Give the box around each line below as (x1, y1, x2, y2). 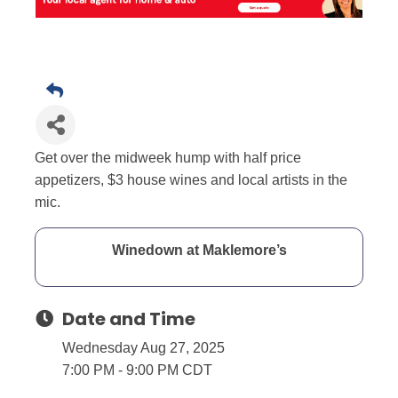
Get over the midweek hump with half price (35, 150, 301, 166)
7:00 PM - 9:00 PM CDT (62, 362, 212, 378)
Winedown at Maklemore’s (111, 243, 287, 259)
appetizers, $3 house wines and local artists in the (35, 172, 347, 188)
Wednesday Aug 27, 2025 (62, 340, 225, 356)
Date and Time (62, 306, 195, 332)
